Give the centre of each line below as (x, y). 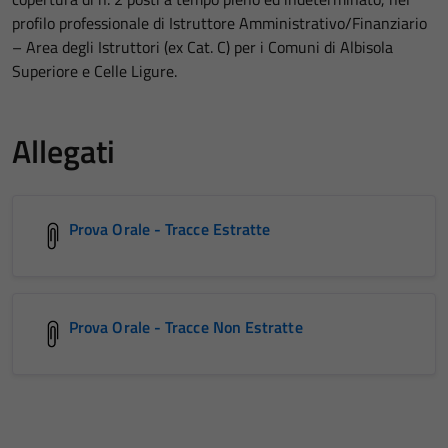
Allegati (63, 150)
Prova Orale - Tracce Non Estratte (186, 326)
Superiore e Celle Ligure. (94, 70)
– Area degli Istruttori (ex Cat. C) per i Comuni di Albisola (202, 46)
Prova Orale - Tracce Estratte (170, 228)
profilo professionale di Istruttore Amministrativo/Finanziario (219, 22)
